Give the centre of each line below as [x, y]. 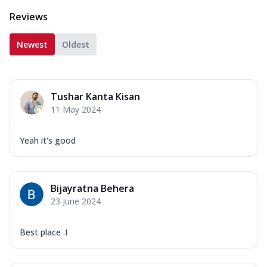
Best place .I [44, 232]
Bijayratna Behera [92, 189]
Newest [32, 45]
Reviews [29, 17]
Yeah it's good [48, 141]
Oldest [76, 45]
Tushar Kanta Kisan [95, 97]
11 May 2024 [76, 110]
